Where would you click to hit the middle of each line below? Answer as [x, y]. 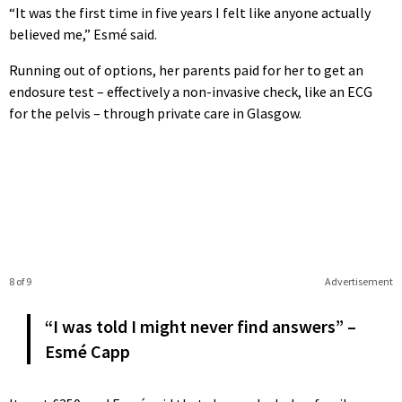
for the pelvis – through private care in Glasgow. [155, 113]
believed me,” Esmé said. [83, 34]
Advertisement [358, 281]
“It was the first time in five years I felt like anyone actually [190, 12]
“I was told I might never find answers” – [201, 326]
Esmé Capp [87, 351]
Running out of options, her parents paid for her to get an [186, 70]
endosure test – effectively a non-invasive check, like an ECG [191, 91]
